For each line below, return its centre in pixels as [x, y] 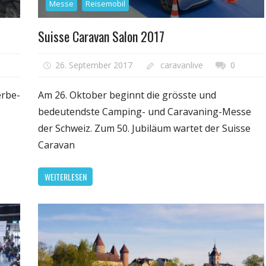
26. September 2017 [94, 65]
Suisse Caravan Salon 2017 [102, 36]
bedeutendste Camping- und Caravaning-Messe [145, 112]
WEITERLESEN [65, 176]
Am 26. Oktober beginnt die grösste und [127, 95]
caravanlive [181, 65]
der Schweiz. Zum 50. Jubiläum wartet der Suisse [145, 129]
